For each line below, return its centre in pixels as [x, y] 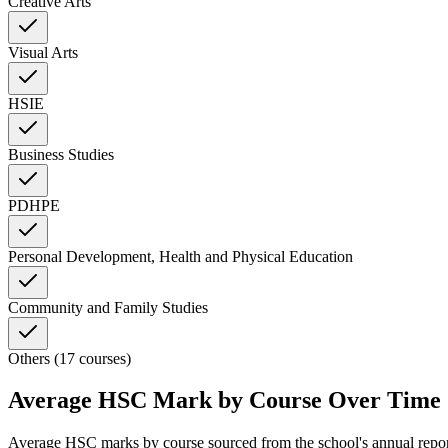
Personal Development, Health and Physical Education [180, 256]
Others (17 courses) [69, 358]
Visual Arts [43, 52]
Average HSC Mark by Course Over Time [224, 400]
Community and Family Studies [108, 307]
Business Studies [61, 154]
